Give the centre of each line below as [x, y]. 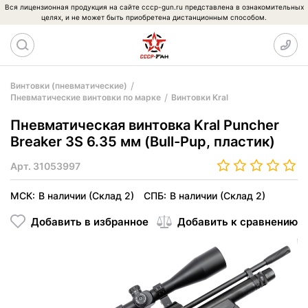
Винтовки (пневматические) [69, 86]
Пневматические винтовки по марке [86, 97]
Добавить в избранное [90, 221]
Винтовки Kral [200, 97]
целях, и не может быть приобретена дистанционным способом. [154, 17]
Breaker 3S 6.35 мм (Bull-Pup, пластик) [143, 142]
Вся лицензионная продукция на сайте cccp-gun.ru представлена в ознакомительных [154, 7]
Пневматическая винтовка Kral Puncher [145, 125]
